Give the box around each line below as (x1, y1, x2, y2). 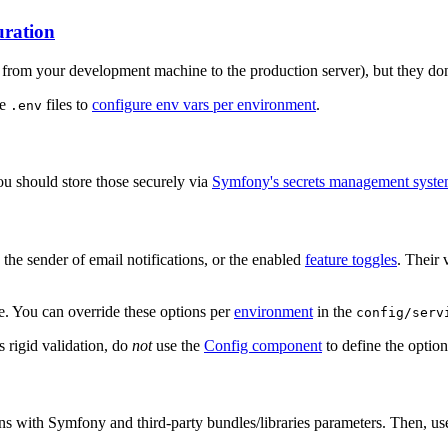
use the (152, 336, 204, 354)
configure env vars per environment (92, 95, 316, 113)
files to (42, 95, 92, 113)
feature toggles (305, 250, 397, 268)
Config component (204, 336, 322, 354)
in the (313, 302, 356, 320)
